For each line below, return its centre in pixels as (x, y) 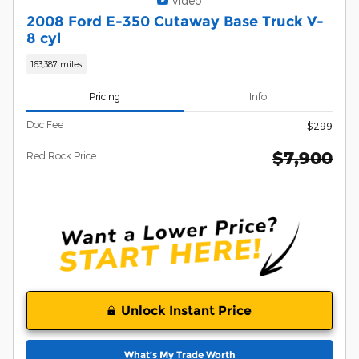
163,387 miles (56, 64)
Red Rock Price (61, 155)
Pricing (105, 97)
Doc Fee (45, 124)
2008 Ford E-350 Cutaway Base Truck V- (175, 22)
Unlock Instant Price (186, 311)
